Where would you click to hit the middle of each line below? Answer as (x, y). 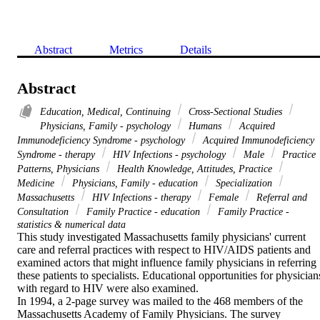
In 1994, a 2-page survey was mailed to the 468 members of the (160, 301)
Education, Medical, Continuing (107, 111)
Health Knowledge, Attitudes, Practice (195, 168)
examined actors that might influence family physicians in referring (167, 262)
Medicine (37, 182)
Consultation (44, 211)
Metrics (126, 49)
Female (224, 197)
